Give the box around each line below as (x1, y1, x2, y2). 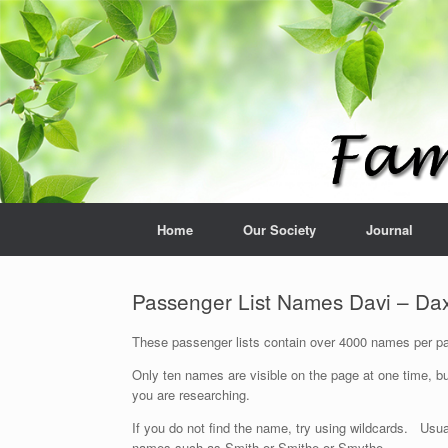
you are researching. (132, 384, 250, 404)
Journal (366, 220, 413, 239)
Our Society (243, 220, 316, 239)
